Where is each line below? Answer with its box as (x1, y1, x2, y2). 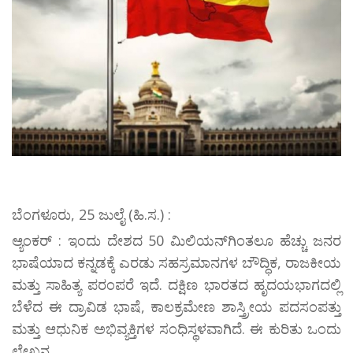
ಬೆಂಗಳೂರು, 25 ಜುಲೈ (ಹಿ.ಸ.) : (12, 205, 171, 225)
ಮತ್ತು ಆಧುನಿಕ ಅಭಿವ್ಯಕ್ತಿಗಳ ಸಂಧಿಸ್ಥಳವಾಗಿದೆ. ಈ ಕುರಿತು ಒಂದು (12, 319, 341, 339)
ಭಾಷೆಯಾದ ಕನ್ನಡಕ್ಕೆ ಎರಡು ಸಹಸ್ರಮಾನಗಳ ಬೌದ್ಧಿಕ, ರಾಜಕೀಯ (12, 253, 341, 273)
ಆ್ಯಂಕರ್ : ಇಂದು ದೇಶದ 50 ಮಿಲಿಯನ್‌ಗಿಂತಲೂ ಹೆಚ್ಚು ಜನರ (12, 231, 341, 251)
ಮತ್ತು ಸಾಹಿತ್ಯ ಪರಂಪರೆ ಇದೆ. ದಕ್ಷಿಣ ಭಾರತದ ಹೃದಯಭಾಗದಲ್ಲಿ (12, 275, 341, 295)
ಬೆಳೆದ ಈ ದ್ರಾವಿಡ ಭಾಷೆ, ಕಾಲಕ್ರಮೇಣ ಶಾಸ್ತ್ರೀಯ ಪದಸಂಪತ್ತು (12, 297, 341, 317)
